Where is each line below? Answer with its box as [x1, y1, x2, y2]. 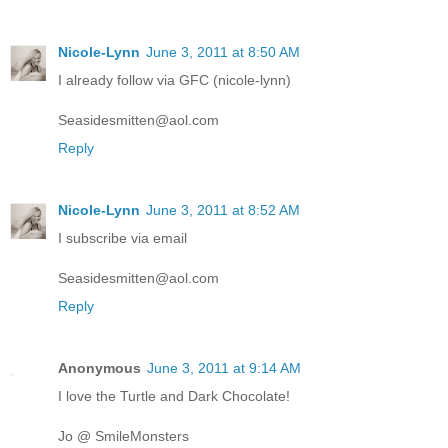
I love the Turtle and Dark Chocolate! [58, 388, 290, 405]
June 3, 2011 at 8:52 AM [146, 202, 300, 219]
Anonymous [58, 360, 141, 377]
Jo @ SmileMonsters [58, 428, 189, 445]
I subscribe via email [58, 230, 187, 247]
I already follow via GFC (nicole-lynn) [58, 72, 291, 89]
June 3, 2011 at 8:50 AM [146, 44, 300, 61]
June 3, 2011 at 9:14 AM [147, 360, 301, 377]
